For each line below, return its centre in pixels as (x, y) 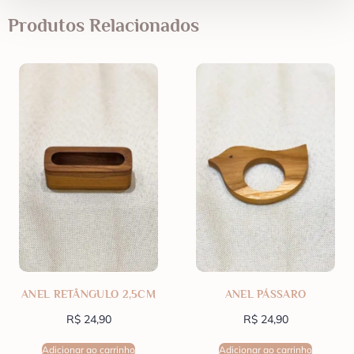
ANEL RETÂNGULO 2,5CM (88, 294)
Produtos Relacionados (104, 25)
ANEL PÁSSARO (265, 294)
